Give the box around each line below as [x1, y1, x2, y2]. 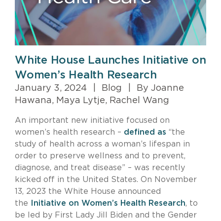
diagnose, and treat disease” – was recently [15, 164, 185, 172]
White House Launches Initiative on [15, 55, 206, 66]
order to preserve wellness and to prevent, [15, 152, 185, 160]
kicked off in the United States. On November [15, 176, 197, 184]
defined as [124, 128, 166, 137]
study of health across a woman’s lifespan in [15, 140, 190, 148]
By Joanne [134, 84, 184, 93]
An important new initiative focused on [15, 116, 170, 125]
